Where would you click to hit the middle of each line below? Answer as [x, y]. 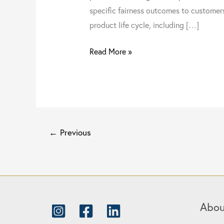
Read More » [110, 51]
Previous [74, 132]
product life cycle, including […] [144, 24]
